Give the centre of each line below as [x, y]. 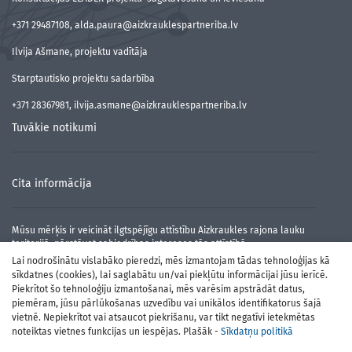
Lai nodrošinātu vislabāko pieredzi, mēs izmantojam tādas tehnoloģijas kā [171, 261]
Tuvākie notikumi [54, 128]
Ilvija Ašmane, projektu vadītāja [80, 52]
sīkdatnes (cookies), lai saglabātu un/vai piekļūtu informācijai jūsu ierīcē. [170, 275]
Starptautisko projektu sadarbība [83, 79]
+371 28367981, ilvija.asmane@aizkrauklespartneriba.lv [129, 105]
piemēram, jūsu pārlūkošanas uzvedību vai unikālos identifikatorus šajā [167, 303]
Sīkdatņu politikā [257, 332]
